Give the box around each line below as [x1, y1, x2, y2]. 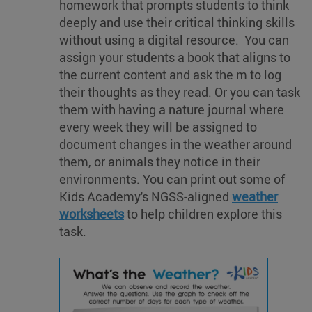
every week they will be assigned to [59, 118, 257, 135]
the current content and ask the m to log [59, 65, 281, 83]
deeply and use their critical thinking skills [59, 13, 295, 31]
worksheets [59, 205, 124, 222]
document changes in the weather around [59, 135, 292, 153]
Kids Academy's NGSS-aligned [59, 187, 232, 205]
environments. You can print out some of [59, 170, 285, 187]
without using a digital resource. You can [59, 31, 289, 48]
